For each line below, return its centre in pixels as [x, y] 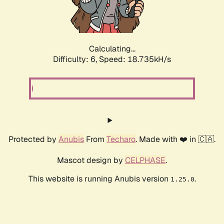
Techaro [121, 139]
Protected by [33, 139]
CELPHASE [145, 160]
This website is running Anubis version [99, 179]
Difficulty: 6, [76, 59]
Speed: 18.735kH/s [135, 59]
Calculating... [112, 49]
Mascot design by [91, 160]
